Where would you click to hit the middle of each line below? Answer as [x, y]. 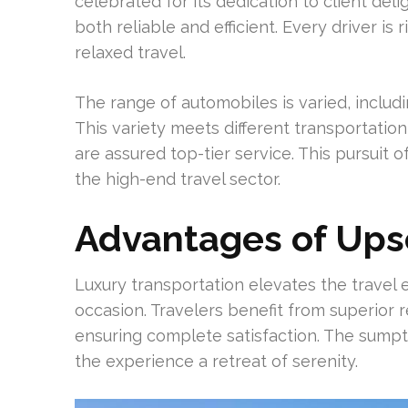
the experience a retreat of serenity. [216, 361]
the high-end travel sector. [178, 179]
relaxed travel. [130, 52]
